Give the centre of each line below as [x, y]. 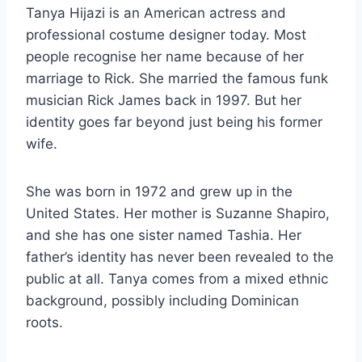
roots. [44, 323]
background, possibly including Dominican [162, 301]
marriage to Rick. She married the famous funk [177, 79]
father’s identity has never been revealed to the [180, 257]
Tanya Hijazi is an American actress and [156, 13]
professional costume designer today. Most [166, 35]
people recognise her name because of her [165, 57]
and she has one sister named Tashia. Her [164, 236]
